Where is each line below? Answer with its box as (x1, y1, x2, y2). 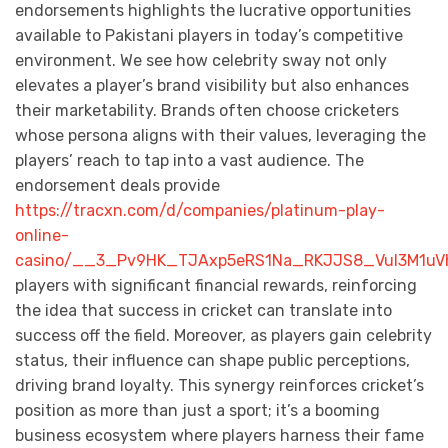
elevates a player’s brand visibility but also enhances (15, 75, 409, 95)
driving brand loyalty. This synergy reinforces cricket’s (15, 375, 424, 395)
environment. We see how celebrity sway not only (15, 50, 387, 70)
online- (15, 225, 69, 245)
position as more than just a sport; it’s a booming (15, 400, 380, 420)
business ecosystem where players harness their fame (15, 425, 424, 445)
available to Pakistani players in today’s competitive (15, 25, 403, 45)
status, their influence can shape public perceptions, (15, 350, 410, 370)
